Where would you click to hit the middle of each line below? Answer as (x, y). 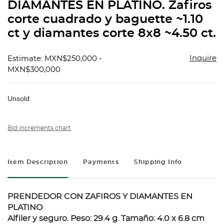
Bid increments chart (39, 128)
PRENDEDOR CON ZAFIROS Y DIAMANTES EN (100, 197)
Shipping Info (158, 162)
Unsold (18, 99)
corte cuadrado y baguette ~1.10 (105, 20)
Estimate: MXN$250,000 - (55, 59)
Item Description (38, 162)
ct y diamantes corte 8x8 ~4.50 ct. (112, 34)
